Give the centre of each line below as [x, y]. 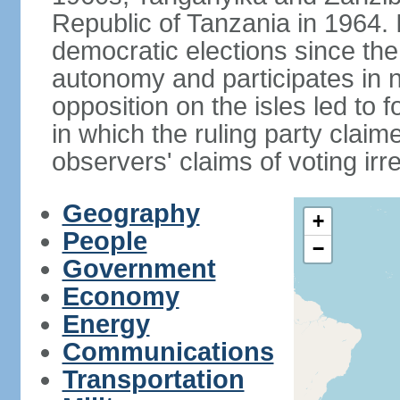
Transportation [153, 379]
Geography [131, 213]
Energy [106, 324]
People [104, 241]
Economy [121, 296]
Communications [168, 352]
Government [139, 269]
